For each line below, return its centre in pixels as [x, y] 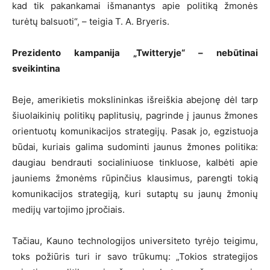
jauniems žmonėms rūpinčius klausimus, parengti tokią [135, 178]
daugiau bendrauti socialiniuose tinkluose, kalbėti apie [135, 163]
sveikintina [36, 69]
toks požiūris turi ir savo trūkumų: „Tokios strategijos [135, 257]
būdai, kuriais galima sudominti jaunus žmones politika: [135, 147]
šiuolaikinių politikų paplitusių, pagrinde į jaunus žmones [135, 116]
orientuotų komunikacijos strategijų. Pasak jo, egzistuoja [135, 131]
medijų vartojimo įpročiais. [68, 210]
